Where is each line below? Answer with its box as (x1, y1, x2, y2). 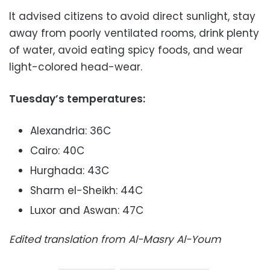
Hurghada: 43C (30, 163, 109, 178)
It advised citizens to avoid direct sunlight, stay (9, 8, 256, 24)
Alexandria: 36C (30, 123, 111, 138)
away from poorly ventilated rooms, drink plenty (9, 25, 259, 40)
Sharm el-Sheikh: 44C (30, 183, 143, 198)
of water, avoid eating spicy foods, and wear (9, 42, 243, 57)
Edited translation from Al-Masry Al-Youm (9, 231, 221, 246)
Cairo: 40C (30, 143, 84, 158)
